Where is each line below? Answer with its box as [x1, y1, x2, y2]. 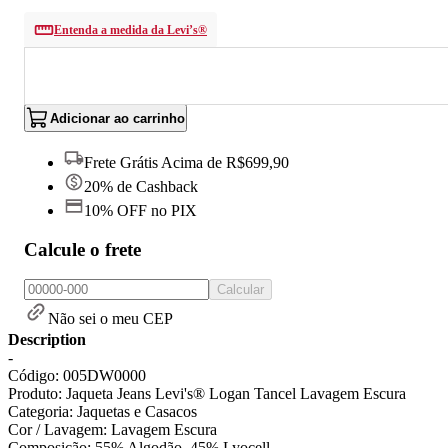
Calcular [217, 282, 264, 298]
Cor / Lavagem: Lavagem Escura [8, 421, 217, 439]
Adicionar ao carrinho [50, 110, 185, 126]
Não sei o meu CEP [48, 310, 173, 328]
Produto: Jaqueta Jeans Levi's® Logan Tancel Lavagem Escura [8, 385, 406, 403]
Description [8, 331, 86, 349]
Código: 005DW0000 [8, 367, 146, 385]
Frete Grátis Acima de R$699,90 [84, 154, 289, 171]
